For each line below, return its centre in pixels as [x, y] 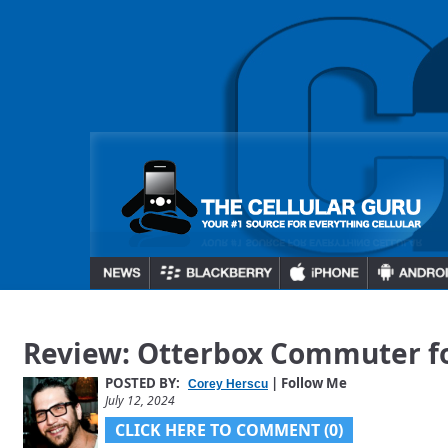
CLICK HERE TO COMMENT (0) [229, 430]
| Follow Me [307, 383]
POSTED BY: [144, 383]
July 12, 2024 [140, 400]
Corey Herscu [228, 384]
